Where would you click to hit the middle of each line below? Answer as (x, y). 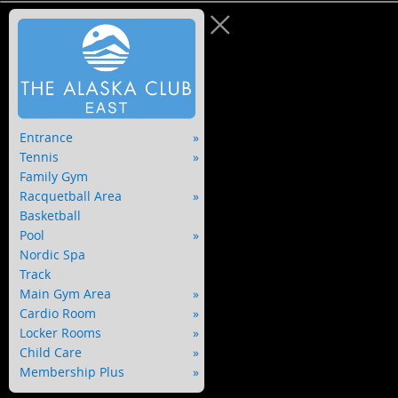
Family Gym (54, 177)
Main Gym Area (65, 294)
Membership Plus (72, 372)
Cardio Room (58, 314)
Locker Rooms (60, 333)
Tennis (39, 157)
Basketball (50, 216)
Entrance (46, 138)
